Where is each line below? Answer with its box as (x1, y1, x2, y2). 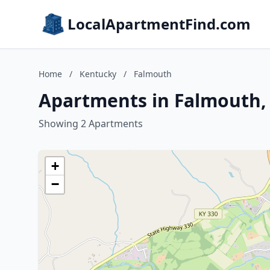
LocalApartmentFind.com (67, 14, 251, 34)
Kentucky (80, 68, 116, 80)
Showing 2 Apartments (39, 117, 143, 130)
